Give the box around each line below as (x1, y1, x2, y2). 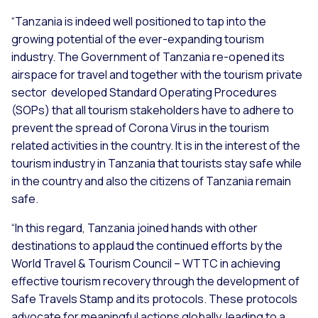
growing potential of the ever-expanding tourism (11, 31, 264, 48)
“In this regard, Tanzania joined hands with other (11, 220, 258, 236)
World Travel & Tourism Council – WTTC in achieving (11, 256, 280, 272)
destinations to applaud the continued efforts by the (11, 238, 283, 254)
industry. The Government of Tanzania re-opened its (11, 49, 285, 65)
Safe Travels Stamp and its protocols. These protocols (11, 291, 297, 307)
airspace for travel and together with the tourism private (11, 67, 302, 83)
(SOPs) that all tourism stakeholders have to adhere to (11, 102, 294, 119)
